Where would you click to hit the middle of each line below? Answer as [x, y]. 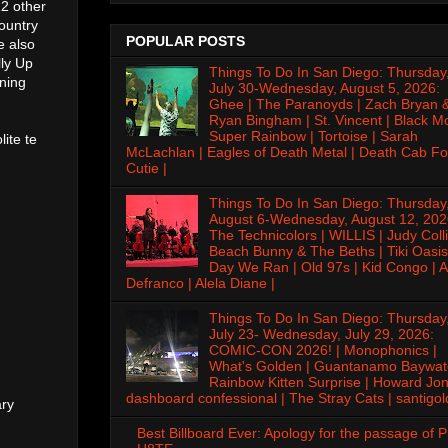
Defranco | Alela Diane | [200, 283]
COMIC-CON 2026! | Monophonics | [322, 349]
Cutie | [146, 168]
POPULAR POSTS [185, 41]
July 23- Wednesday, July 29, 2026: [321, 333]
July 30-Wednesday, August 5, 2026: [324, 88]
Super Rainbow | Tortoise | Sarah [313, 136]
